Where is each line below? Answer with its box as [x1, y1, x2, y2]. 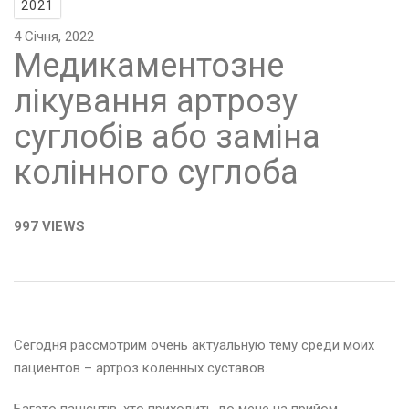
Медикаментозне [14, 47, 284, 86]
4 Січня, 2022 [14, 28, 94, 46]
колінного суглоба [14, 153, 299, 193]
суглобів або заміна [14, 118, 320, 157]
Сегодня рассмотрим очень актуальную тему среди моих [14, 337, 374, 354]
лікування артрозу [14, 82, 298, 121]
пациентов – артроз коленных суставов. [14, 360, 267, 377]
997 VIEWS [14, 218, 85, 236]
